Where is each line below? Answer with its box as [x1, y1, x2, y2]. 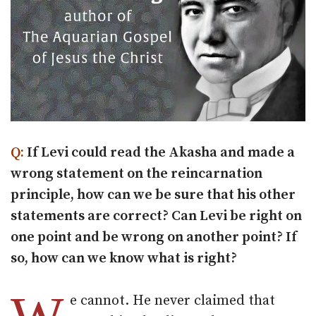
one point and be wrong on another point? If [11, 229, 297, 247]
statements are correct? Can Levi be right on [11, 207, 302, 226]
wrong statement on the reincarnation [11, 165, 262, 183]
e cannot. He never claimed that [70, 292, 275, 310]
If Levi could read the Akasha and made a [24, 144, 295, 162]
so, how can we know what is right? [11, 250, 237, 268]
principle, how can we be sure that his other [11, 186, 296, 205]
